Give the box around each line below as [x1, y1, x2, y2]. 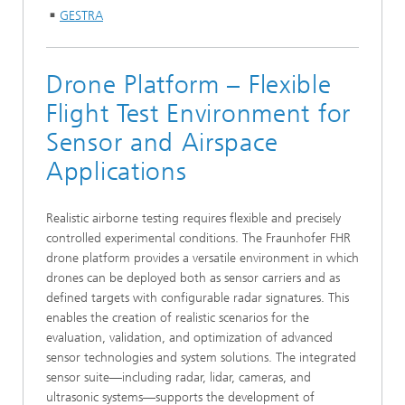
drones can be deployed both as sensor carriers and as [46, 270, 340, 286]
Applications [46, 156, 187, 186]
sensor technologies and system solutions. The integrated [46, 350, 356, 365]
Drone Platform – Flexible [46, 70, 332, 99]
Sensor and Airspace [46, 127, 278, 157]
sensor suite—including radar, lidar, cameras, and [46, 370, 311, 385]
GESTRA [60, 8, 103, 24]
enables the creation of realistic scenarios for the [46, 310, 309, 325]
